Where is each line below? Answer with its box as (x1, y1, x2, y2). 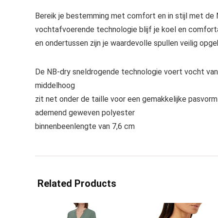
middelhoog (35, 81, 75, 90)
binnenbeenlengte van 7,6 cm (35, 122, 135, 131)
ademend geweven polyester (35, 108, 135, 117)
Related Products (37, 178, 116, 189)
